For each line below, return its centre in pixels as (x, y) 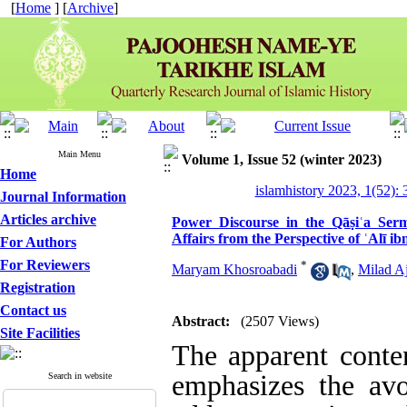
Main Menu (79, 154)
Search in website (79, 376)
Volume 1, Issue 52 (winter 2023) (282, 159)
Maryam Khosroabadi (234, 270)
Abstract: (201, 321)
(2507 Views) (280, 321)
